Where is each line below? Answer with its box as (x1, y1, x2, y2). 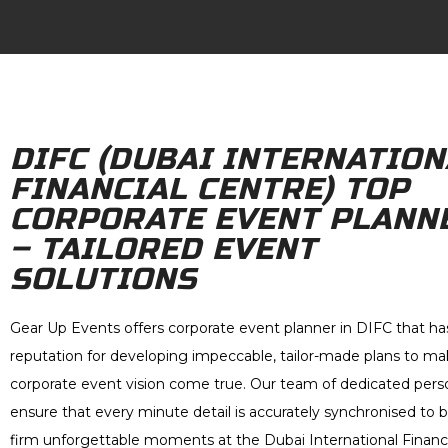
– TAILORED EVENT (10, 231, 317, 267)
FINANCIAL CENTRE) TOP (10, 171, 409, 207)
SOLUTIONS (10, 261, 197, 297)
